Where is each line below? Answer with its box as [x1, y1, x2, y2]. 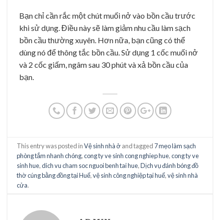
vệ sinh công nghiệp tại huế [93, 171, 165, 179]
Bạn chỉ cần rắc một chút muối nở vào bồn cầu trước [19, 11, 195, 21]
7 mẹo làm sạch [154, 141, 196, 150]
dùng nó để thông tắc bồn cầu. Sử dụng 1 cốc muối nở [19, 48, 198, 57]
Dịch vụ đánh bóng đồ [140, 161, 199, 169]
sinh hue [17, 161, 40, 169]
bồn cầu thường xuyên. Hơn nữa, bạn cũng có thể [19, 35, 185, 45]
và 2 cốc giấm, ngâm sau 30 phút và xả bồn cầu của [19, 60, 188, 70]
